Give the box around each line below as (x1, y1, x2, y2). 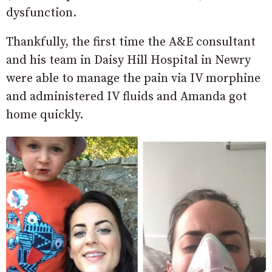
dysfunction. (6, 5, 76, 21)
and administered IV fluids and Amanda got (6, 89, 247, 105)
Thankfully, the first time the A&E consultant (6, 35, 256, 50)
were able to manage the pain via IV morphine (6, 71, 260, 87)
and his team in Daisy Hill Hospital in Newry (6, 53, 251, 69)
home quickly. (6, 107, 83, 123)
